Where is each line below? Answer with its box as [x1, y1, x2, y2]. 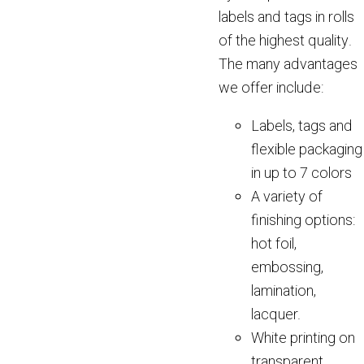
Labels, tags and [250, 115, 353, 137]
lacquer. [250, 304, 301, 326]
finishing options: [250, 210, 356, 232]
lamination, [250, 280, 316, 302]
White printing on [250, 327, 355, 349]
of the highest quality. [218, 30, 352, 52]
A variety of [250, 186, 323, 208]
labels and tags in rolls [218, 6, 354, 28]
